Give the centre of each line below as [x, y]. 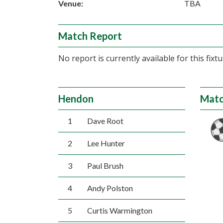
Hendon [76, 99]
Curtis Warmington [119, 210]
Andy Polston [110, 188]
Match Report [90, 36]
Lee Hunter [106, 143]
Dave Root [105, 121]
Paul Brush [105, 166]
